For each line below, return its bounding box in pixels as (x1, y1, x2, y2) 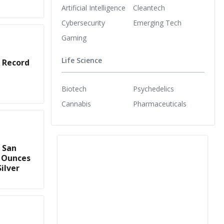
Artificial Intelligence (61, 2, 125, 12)
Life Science (61, 55, 102, 65)
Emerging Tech (133, 17, 181, 27)
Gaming (61, 32, 86, 42)
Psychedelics (133, 83, 174, 93)
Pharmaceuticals (133, 98, 186, 108)
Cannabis (61, 98, 91, 108)
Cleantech (133, 2, 165, 12)
